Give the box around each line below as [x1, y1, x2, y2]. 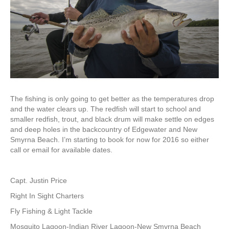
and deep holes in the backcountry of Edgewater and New [10, 125, 197, 133]
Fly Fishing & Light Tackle [10, 207, 93, 215]
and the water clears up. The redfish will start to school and [10, 105, 201, 113]
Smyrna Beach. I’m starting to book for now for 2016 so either [10, 135, 209, 144]
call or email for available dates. [10, 146, 112, 154]
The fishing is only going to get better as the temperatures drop [10, 95, 214, 103]
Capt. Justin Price [10, 176, 67, 185]
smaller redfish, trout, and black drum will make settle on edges [10, 115, 214, 123]
